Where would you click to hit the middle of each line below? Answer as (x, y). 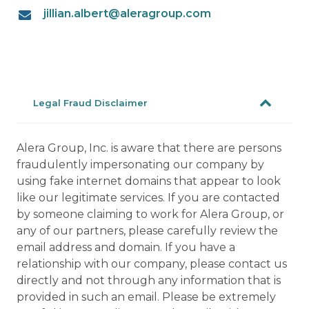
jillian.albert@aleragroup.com (127, 13)
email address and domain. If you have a (126, 247)
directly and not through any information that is (149, 280)
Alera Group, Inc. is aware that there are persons (149, 148)
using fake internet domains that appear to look (149, 181)
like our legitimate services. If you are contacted (148, 198)
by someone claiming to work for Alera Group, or (150, 214)
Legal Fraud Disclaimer (90, 103)
